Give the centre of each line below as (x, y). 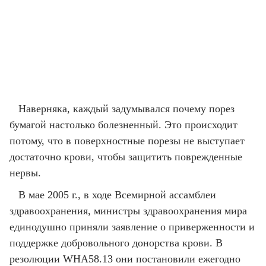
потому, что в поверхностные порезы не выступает (127, 141)
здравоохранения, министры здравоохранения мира (128, 211)
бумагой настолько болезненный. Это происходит (123, 125)
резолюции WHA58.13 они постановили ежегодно (125, 259)
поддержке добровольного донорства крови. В (116, 243)
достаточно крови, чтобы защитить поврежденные (126, 157)
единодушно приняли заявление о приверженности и (132, 227)
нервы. (25, 173)
